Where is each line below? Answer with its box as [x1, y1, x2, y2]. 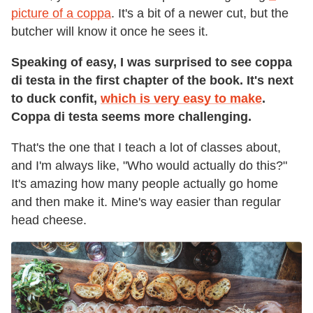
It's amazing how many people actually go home [11, 177, 278, 191]
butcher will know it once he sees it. [11, 24, 208, 39]
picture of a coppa [11, 6, 111, 21]
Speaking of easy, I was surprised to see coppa [11, 55, 292, 70]
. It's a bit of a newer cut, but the [111, 6, 289, 21]
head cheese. [11, 213, 87, 228]
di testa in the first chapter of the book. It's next [11, 73, 293, 88]
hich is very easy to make [110, 92, 262, 106]
